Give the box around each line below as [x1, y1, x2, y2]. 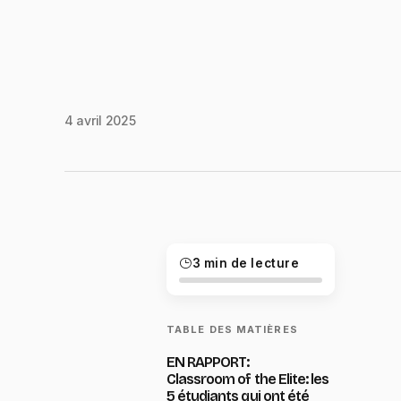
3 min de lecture [192, 255, 300, 270]
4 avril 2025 [64, 112, 136, 128]
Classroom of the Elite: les [166, 370, 329, 388]
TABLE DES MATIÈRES [166, 322, 298, 336]
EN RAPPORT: [166, 353, 250, 371]
